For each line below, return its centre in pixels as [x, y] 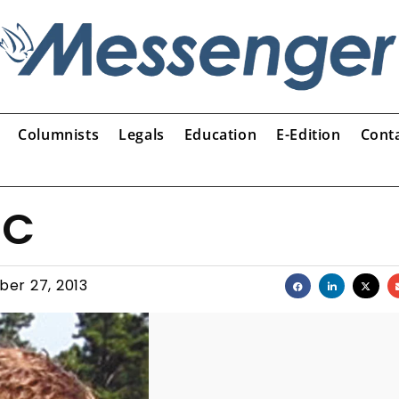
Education [220, 134]
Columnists [59, 134]
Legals [142, 134]
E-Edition [309, 134]
